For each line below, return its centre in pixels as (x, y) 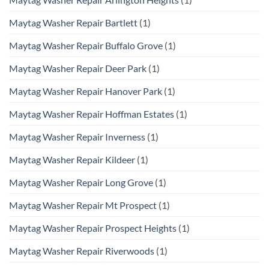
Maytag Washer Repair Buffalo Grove (86, 45)
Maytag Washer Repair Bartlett (73, 22)
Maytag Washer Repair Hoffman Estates (92, 113)
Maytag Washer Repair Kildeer (72, 159)
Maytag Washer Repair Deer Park (78, 68)
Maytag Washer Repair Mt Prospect (83, 205)
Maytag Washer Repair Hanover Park (86, 91)
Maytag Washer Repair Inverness (77, 136)
